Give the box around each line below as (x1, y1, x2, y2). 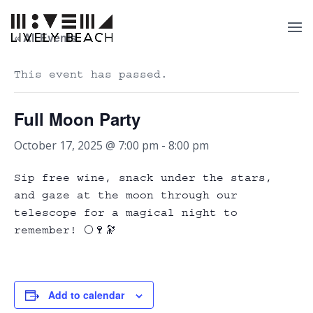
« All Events (14, 29, 77, 45)
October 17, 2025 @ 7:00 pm (14, 138, 159, 153)
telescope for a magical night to (14, 206, 238, 219)
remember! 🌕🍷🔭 (14, 224, 116, 236)
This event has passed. (14, 68, 168, 80)
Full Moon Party (14, 107, 140, 131)
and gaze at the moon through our (14, 189, 238, 201)
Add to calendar (48, 288, 124, 302)
